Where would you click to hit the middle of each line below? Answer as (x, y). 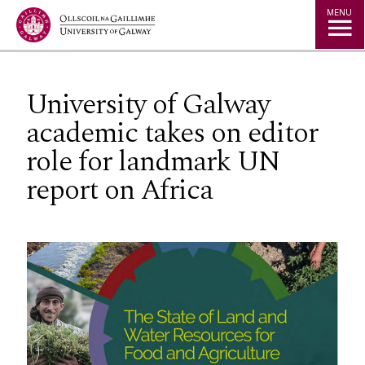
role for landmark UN (153, 161)
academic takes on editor (172, 133)
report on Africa (119, 190)
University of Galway (148, 104)
